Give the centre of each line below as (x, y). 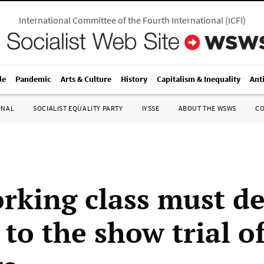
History (134, 79)
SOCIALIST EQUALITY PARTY (78, 108)
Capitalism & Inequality (199, 79)
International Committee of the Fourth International (121, 20)
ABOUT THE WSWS (207, 108)
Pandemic (33, 79)
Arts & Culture (86, 79)
